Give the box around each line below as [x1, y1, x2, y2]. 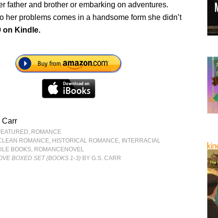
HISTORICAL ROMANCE [52, 137, 119, 144]
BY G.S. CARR [81, 155, 122, 162]
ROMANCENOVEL [34, 146, 85, 153]
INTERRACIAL [122, 137, 161, 144]
